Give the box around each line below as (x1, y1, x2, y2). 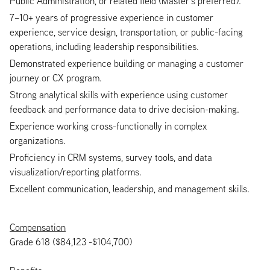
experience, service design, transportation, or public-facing (10, 25, 243, 38)
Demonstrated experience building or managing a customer (10, 57, 243, 69)
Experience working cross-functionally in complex (10, 119, 207, 132)
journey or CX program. (10, 71, 102, 84)
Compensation (10, 221, 66, 233)
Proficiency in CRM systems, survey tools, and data (10, 151, 212, 163)
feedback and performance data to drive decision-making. (10, 102, 239, 115)
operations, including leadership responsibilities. (10, 40, 199, 52)
